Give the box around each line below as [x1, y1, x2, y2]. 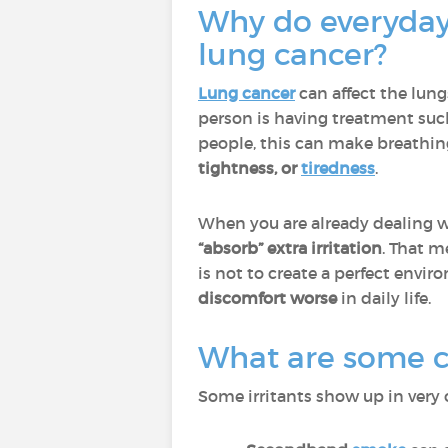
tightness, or [198, 158, 301, 178]
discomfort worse [198, 288, 337, 308]
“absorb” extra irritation [198, 238, 382, 258]
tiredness [301, 158, 375, 178]
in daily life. [337, 288, 431, 308]
